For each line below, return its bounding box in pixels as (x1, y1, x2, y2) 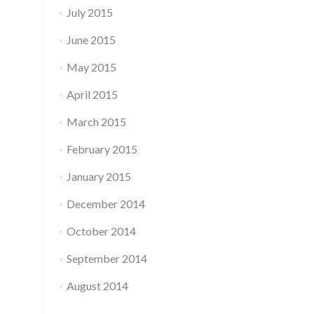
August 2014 (66, 279, 128, 292)
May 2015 (66, 60, 116, 74)
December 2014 (66, 197, 145, 210)
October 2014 (66, 224, 136, 238)
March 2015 (66, 115, 126, 128)
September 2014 (66, 252, 147, 265)
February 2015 (66, 142, 137, 156)
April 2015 (66, 88, 118, 101)
